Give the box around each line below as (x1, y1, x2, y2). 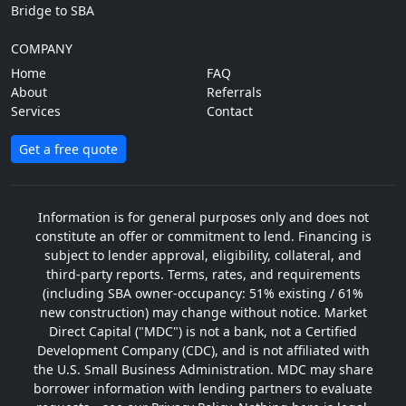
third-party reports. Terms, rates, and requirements (45, 266, 361, 283)
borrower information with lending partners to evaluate (34, 380, 372, 397)
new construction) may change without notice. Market (39, 304, 367, 321)
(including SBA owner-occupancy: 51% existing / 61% (43, 285, 363, 302)
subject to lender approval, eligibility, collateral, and (44, 246, 362, 264)
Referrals (207, 83, 262, 101)
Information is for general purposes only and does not (37, 208, 369, 226)
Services (11, 102, 61, 120)
